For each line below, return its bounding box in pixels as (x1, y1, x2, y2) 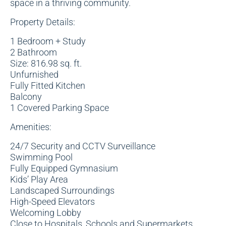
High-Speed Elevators (10, 196, 95, 207)
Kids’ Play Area (10, 174, 68, 185)
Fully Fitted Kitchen (10, 80, 85, 91)
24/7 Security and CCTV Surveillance (10, 141, 155, 151)
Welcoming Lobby (10, 207, 81, 218)
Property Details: (10, 17, 75, 27)
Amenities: (10, 122, 51, 132)
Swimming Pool (10, 152, 73, 162)
